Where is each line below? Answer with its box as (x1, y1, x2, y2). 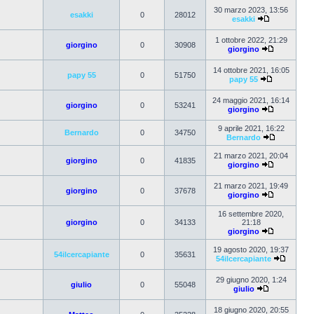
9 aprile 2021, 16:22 (217, 124, 285, 132)
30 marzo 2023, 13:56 (214, 6, 288, 14)
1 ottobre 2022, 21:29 (214, 36, 287, 44)
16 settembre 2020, (218, 210, 284, 218)
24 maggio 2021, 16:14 (212, 96, 289, 104)
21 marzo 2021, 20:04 (214, 151, 288, 160)
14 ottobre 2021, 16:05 (212, 66, 289, 74)
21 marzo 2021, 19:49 (214, 182, 288, 190)
